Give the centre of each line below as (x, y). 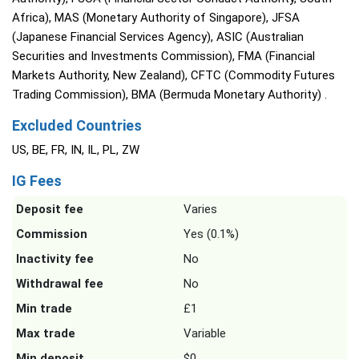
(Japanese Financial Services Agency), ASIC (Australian (158, 37)
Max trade (46, 333)
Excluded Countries (77, 125)
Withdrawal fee (60, 284)
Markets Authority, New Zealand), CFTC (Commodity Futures (173, 75)
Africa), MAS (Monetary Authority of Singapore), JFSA (156, 18)
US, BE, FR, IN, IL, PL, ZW (76, 150)
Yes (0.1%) (211, 234)
